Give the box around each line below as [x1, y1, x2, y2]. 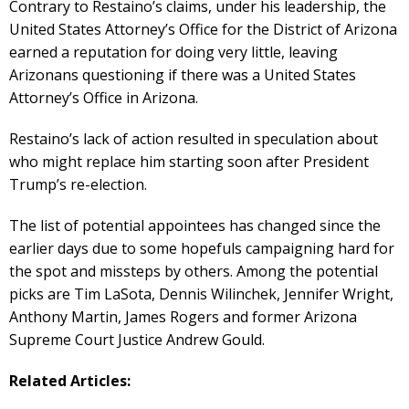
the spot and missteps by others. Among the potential [9, 260, 378, 281]
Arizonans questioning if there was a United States [9, 64, 356, 85]
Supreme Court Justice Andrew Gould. [9, 329, 265, 350]
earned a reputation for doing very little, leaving [9, 41, 338, 62]
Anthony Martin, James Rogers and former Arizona [9, 306, 357, 327]
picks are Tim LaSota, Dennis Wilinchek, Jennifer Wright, [9, 283, 393, 304]
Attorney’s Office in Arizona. [9, 87, 198, 108]
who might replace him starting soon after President [9, 151, 369, 172]
